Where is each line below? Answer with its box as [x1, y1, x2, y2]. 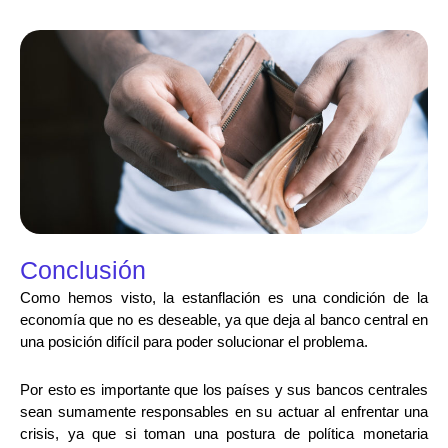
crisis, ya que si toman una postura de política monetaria [20, 425, 428, 443]
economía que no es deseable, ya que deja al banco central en [20, 311, 428, 329]
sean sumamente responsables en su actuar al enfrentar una [20, 403, 428, 421]
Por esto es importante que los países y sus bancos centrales [20, 381, 428, 399]
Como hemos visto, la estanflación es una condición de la [20, 289, 428, 307]
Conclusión [20, 256, 146, 285]
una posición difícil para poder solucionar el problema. [20, 333, 368, 351]
